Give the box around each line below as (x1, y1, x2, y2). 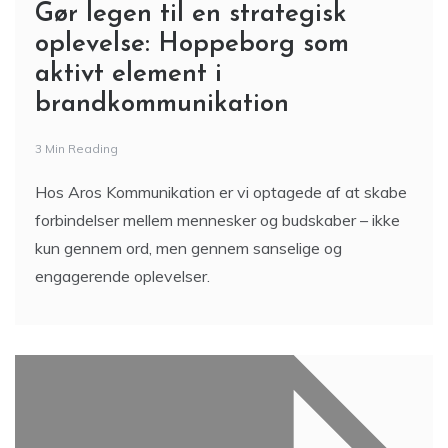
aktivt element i (35, 61, 222, 88)
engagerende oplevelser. (35, 266, 210, 286)
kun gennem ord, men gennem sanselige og (35, 238, 342, 258)
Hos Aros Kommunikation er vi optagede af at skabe (35, 182, 407, 202)
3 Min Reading (35, 141, 118, 156)
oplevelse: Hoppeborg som (35, 31, 349, 58)
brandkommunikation (35, 91, 289, 118)
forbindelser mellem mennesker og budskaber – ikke (35, 210, 400, 230)
